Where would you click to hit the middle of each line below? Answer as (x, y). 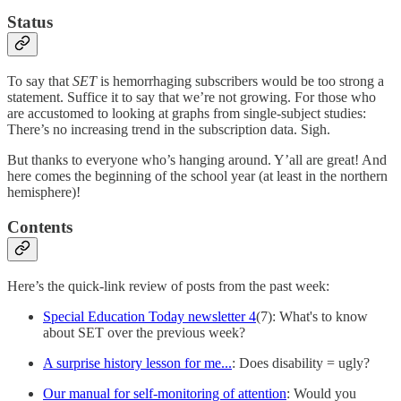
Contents (40, 226)
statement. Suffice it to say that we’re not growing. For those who (192, 98)
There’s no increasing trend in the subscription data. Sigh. (169, 130)
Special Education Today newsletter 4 (149, 316)
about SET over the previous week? (144, 332)
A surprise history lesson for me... (137, 363)
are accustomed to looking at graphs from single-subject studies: (187, 114)
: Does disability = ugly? (301, 363)
